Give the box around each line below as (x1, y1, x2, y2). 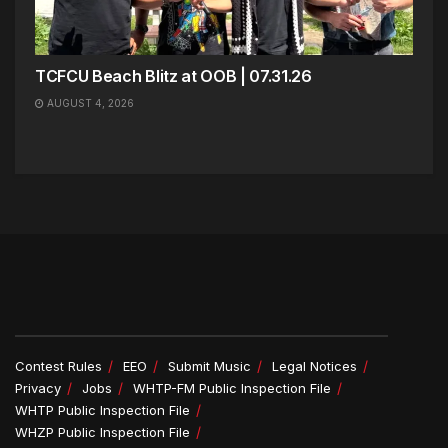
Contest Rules (15, 358, 102, 374)
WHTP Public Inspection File (15, 402, 190, 418)
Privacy (15, 380, 61, 396)
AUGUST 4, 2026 (44, 97, 134, 109)
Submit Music (168, 358, 251, 374)
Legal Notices (272, 358, 357, 374)
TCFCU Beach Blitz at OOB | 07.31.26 (35, 66, 312, 86)
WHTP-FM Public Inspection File (133, 380, 331, 396)
